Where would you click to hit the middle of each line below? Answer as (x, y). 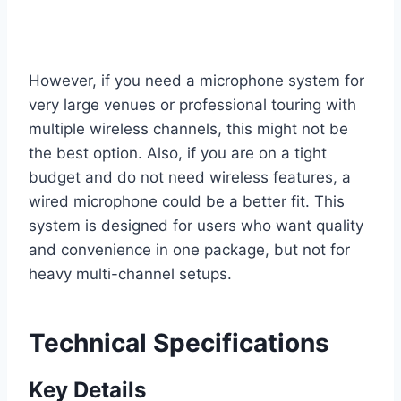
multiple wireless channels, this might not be (188, 129)
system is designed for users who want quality (196, 226)
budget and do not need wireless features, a (190, 178)
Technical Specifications (179, 343)
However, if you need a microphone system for (196, 81)
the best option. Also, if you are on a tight (178, 154)
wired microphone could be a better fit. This (187, 202)
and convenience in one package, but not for (189, 250)
